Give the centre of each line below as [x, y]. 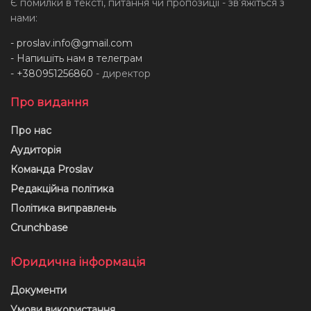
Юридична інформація [78, 262]
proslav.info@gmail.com [75, 43]
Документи [39, 290]
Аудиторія [36, 150]
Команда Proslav [52, 169]
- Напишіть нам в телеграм [76, 58]
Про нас [31, 130]
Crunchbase [39, 227]
